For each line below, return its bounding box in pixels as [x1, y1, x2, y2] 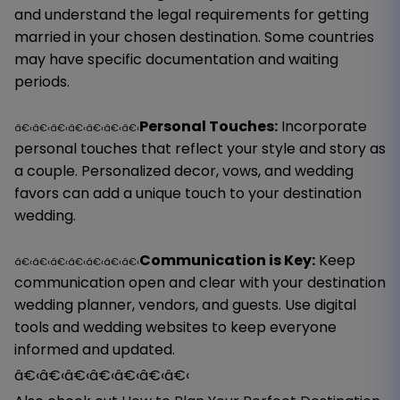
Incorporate [278, 115, 367, 137]
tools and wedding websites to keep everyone [14, 316, 337, 337]
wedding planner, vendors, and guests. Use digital [14, 294, 356, 315]
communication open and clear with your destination [14, 271, 386, 293]
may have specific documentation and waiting [14, 48, 338, 70]
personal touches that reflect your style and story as [14, 137, 386, 159]
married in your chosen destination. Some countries [14, 26, 374, 47]
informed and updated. [14, 338, 175, 360]
